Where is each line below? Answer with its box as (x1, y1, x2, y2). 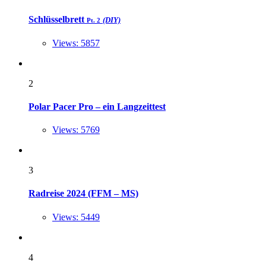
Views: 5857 (52, 37, 100, 48)
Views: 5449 (52, 211, 100, 222)
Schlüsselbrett (28, 14, 87, 25)
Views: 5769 (52, 125, 100, 135)
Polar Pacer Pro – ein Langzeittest (28, 101, 166, 112)
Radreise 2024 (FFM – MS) (28, 188, 138, 199)
